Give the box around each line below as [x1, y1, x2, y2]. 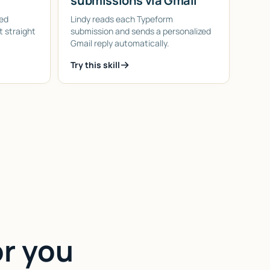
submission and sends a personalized [71, 25, 212, 37]
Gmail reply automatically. [71, 37, 170, 49]
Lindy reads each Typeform [71, 13, 174, 25]
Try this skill [71, 58, 121, 71]
